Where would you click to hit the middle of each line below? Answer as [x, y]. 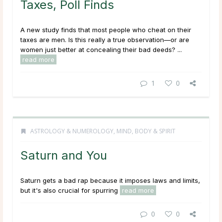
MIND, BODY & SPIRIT [146, 131]
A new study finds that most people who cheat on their [106, 30]
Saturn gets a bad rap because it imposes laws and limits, [110, 181]
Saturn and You [64, 156]
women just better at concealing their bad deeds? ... [101, 50]
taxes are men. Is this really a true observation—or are [105, 40]
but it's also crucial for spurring [70, 191]
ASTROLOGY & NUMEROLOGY [72, 131]
